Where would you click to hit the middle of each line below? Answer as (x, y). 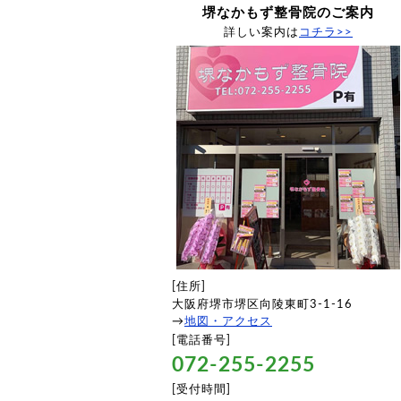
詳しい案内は (261, 32)
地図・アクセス (228, 321)
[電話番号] (201, 340)
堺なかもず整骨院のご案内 (288, 13)
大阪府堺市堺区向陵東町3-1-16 (262, 304)
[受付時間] (201, 389)
